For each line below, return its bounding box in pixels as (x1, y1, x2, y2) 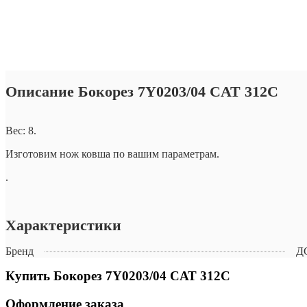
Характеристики (5, 216, 121, 234)
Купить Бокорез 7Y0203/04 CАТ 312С (5, 268, 230, 283)
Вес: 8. (5, 124, 36, 136)
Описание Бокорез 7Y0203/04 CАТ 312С (5, 83, 278, 101)
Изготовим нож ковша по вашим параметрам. (5, 147, 219, 160)
